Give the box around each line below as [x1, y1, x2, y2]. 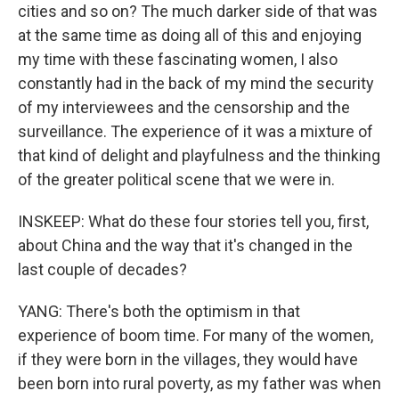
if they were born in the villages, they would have [18, 350, 358, 370]
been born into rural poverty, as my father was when [18, 374, 381, 394]
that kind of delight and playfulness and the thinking [18, 146, 380, 166]
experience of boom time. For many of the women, [18, 326, 373, 346]
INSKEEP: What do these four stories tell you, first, [18, 212, 369, 232]
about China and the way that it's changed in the [18, 236, 353, 256]
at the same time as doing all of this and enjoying [18, 26, 362, 45]
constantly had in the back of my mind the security [18, 74, 374, 94]
